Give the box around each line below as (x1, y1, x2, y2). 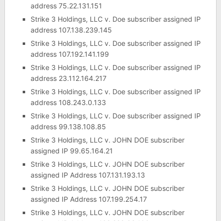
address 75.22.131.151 (30, 1, 102, 10)
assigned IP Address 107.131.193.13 (30, 170, 145, 179)
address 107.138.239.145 (30, 25, 112, 34)
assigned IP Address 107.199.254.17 (30, 194, 147, 203)
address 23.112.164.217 (30, 74, 107, 82)
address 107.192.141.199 (30, 49, 109, 58)
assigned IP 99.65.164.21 (30, 146, 113, 155)
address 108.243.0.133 (30, 98, 106, 107)
